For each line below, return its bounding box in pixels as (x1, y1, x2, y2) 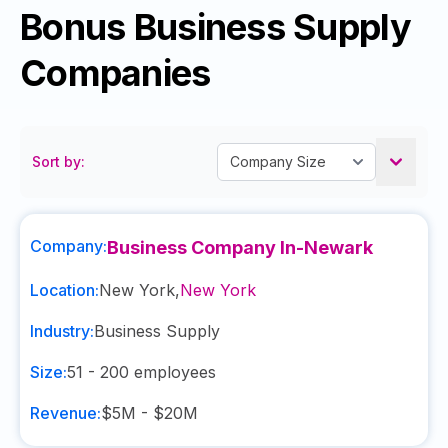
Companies (20, 51, 211, 95)
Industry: (30, 321, 94, 341)
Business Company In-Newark (107, 237, 373, 258)
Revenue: (30, 403, 101, 423)
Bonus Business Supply (20, 5, 411, 49)
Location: (30, 280, 99, 300)
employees (129, 362, 216, 382)
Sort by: (32, 153, 85, 170)
